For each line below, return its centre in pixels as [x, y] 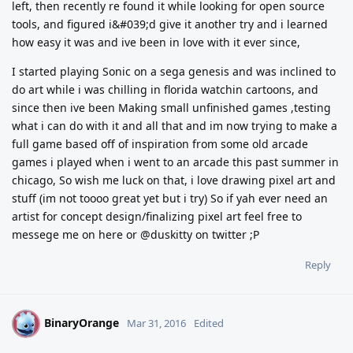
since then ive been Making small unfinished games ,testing [171, 107]
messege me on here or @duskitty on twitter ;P [136, 234]
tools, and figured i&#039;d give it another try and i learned [170, 24]
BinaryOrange [82, 322]
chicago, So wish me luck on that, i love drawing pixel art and [174, 180]
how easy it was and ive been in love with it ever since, [156, 42]
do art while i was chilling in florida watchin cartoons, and [165, 89]
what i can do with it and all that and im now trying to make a [175, 125]
